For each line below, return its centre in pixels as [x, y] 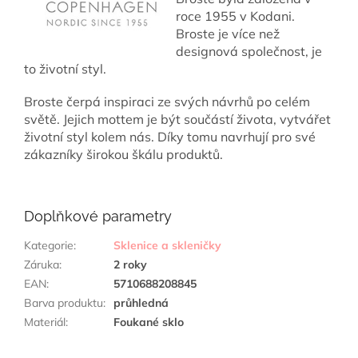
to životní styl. [65, 68]
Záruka [42, 264]
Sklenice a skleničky [167, 245]
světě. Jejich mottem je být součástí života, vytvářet [177, 119]
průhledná [141, 302]
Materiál [45, 322]
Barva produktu [64, 302]
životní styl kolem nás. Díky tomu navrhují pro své [170, 136]
